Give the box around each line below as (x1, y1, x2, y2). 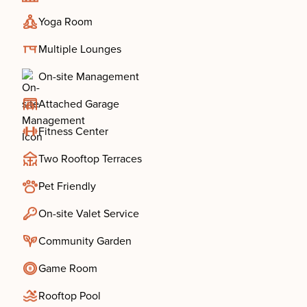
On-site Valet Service (38, 207, 139, 221)
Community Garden (38, 234, 132, 248)
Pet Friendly (38, 180, 96, 193)
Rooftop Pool (38, 289, 101, 303)
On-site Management (38, 70, 139, 84)
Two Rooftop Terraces (38, 152, 142, 166)
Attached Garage (38, 97, 119, 111)
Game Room (38, 262, 97, 275)
